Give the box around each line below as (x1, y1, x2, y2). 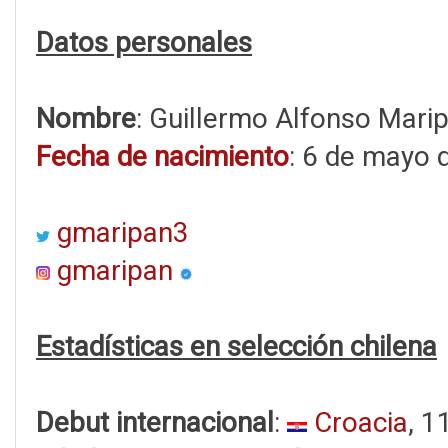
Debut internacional (36, 406, 274, 439)
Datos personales (36, 26, 252, 59)
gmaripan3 (57, 216, 189, 249)
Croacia (314, 406, 408, 439)
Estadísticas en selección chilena (36, 330, 437, 363)
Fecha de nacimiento (36, 140, 289, 173)
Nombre (36, 102, 136, 135)
